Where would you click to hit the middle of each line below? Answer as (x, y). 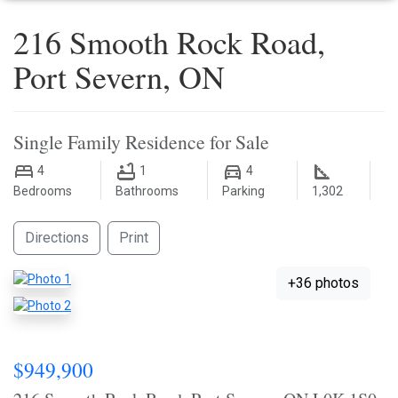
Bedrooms (43, 191)
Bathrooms (147, 191)
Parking (243, 191)
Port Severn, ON (119, 76)
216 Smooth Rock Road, (169, 42)
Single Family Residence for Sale (141, 142)
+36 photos (323, 283)
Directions (57, 238)
